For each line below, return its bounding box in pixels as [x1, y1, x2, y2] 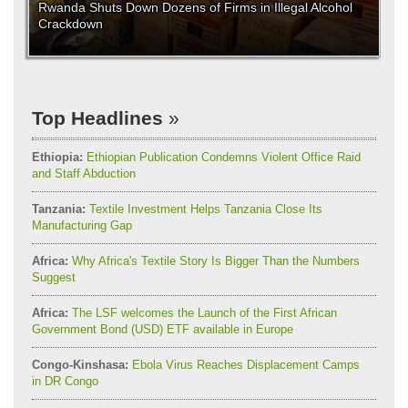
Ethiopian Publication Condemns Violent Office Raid [83, 149, 361, 164]
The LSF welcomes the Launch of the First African [68, 305, 337, 320]
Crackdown [38, 16, 103, 32]
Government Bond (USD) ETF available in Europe [32, 321, 293, 336]
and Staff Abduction [32, 166, 136, 180]
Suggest [32, 270, 76, 284]
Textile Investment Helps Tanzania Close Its [86, 201, 322, 216]
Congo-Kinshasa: [32, 357, 128, 372]
